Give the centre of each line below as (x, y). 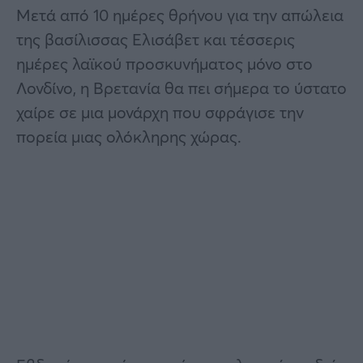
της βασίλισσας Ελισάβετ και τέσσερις (156, 39)
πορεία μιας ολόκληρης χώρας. (129, 136)
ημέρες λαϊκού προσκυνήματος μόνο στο (164, 63)
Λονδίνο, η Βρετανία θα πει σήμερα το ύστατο (181, 88)
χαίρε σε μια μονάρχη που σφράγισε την (160, 112)
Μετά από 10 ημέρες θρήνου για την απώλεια (180, 15)
